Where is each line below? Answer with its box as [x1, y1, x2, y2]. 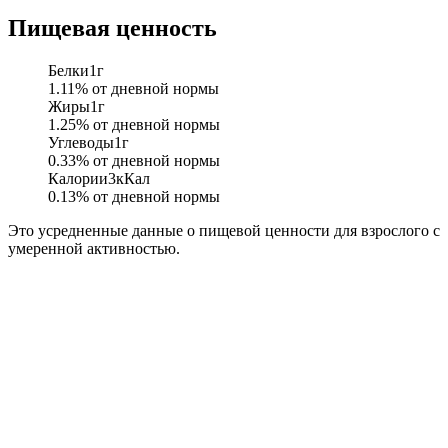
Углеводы [48, 133, 114, 151]
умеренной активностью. [8, 239, 180, 257]
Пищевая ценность [8, 14, 217, 41]
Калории [48, 169, 108, 187]
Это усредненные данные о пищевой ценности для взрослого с [8, 221, 440, 239]
